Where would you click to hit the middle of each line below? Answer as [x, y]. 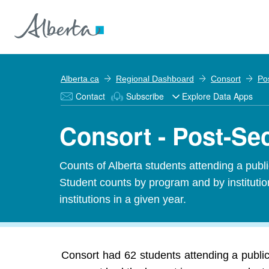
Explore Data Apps [217, 96]
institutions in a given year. [123, 199]
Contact [90, 96]
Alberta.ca [80, 79]
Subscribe [145, 96]
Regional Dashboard [155, 79]
